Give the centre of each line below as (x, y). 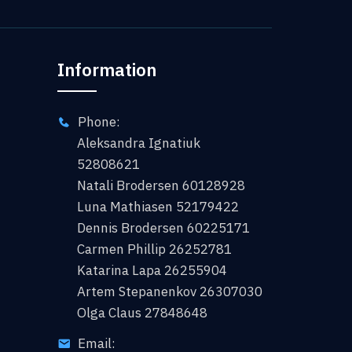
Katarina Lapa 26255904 (152, 270)
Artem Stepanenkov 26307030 (170, 291)
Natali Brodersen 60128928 (161, 185)
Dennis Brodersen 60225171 (163, 227)
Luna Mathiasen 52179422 (158, 206)
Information (107, 69)
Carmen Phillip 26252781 (154, 249)
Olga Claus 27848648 (142, 312)
